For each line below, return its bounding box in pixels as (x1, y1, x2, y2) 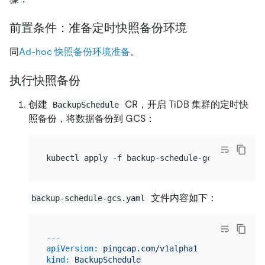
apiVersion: (46, 244, 98, 254)
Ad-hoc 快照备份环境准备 (19, 46, 130, 57)
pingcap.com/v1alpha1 (102, 244, 198, 254)
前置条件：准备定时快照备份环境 (9, 21, 187, 34)
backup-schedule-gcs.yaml (31, 193, 146, 203)
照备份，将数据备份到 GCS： (28, 112, 155, 124)
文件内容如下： (148, 192, 217, 203)
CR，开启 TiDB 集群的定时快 (122, 98, 248, 110)
